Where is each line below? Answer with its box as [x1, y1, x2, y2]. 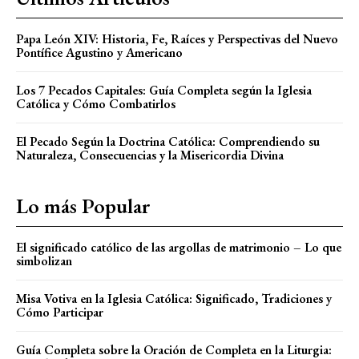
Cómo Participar [16, 303, 103, 321]
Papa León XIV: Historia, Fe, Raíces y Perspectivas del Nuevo [16, 30, 338, 47]
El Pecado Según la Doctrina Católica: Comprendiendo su [16, 132, 320, 150]
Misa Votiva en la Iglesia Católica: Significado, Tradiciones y [16, 289, 332, 307]
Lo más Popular [16, 192, 151, 220]
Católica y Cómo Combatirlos [16, 95, 175, 112]
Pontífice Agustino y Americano [16, 43, 183, 61]
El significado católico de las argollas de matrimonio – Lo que [16, 238, 341, 256]
